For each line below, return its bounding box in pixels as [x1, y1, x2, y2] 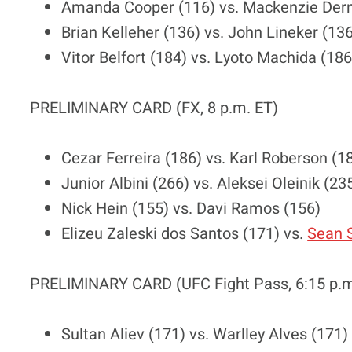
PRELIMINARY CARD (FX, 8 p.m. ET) [30, 96, 279, 119]
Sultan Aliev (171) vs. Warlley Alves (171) [61, 322, 349, 346]
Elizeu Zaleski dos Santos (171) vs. [61, 222, 308, 245]
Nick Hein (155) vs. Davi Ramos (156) [61, 196, 321, 220]
